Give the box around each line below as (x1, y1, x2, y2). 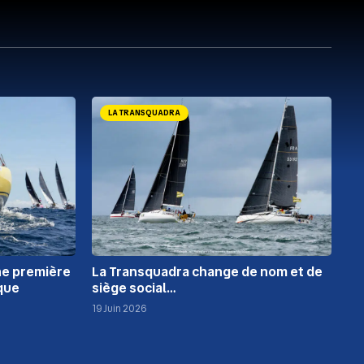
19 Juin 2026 (92, 301, 147, 316)
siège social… (92, 279, 177, 298)
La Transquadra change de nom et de (92, 262, 323, 282)
